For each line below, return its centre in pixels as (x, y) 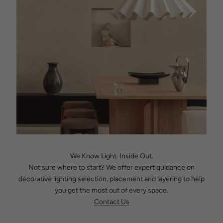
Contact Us (111, 202)
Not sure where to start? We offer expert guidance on (111, 168)
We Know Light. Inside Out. (111, 156)
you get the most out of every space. (111, 191)
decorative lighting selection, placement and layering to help (111, 179)
